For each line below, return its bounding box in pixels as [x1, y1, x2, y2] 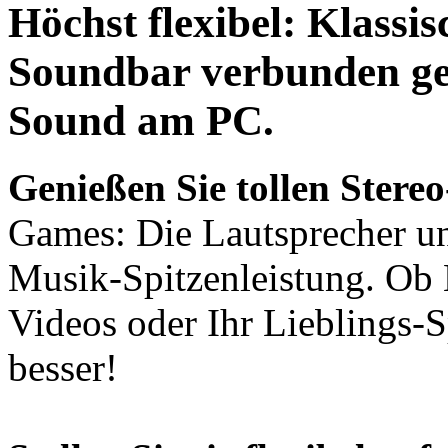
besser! [8, 346, 118, 390]
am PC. [126, 97, 274, 145]
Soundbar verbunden [8, 48, 400, 96]
